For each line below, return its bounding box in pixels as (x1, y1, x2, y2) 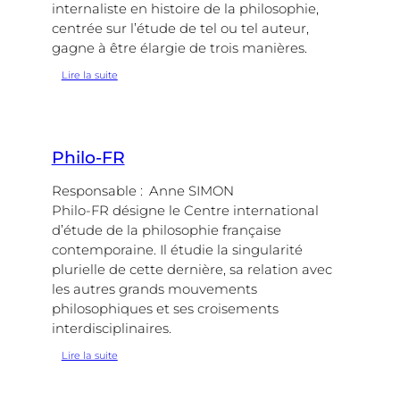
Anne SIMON (149, 182, 235, 199)
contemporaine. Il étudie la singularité (51, 241, 303, 258)
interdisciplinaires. (51, 320, 171, 337)
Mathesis (116, 81, 162, 95)
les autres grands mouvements (51, 280, 257, 297)
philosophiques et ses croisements (51, 300, 279, 317)
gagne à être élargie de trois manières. (51, 39, 307, 56)
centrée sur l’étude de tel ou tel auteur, (51, 20, 309, 37)
